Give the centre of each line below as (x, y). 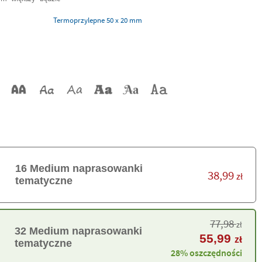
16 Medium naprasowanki (79, 168)
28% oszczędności (206, 253)
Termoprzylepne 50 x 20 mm (124, 20)
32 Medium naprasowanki (79, 231)
